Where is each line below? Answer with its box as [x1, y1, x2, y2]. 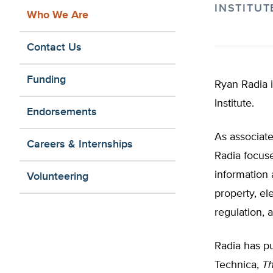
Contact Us [27, 42, 82, 53]
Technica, [214, 260, 262, 271]
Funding [27, 74, 66, 85]
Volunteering [27, 171, 88, 182]
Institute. [214, 98, 254, 109]
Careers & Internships [27, 139, 133, 150]
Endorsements [27, 107, 97, 118]
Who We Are [27, 10, 88, 21]
